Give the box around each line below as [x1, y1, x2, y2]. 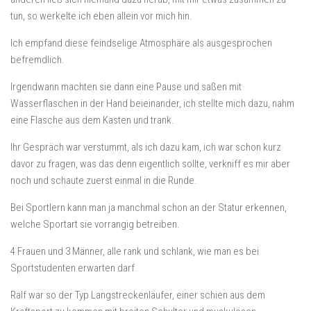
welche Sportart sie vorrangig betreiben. [10, 218, 180, 230]
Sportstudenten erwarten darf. [10, 262, 137, 274]
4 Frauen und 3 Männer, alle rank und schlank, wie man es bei [10, 245, 259, 258]
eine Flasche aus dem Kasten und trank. [10, 114, 174, 126]
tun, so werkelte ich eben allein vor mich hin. [10, 10, 192, 22]
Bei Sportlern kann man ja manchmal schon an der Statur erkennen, [10, 201, 287, 214]
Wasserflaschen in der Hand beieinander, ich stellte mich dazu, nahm [10, 97, 294, 110]
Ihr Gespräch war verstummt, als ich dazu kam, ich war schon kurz [10, 141, 281, 153]
